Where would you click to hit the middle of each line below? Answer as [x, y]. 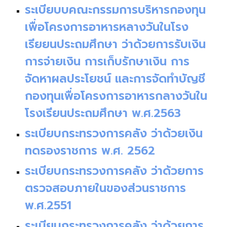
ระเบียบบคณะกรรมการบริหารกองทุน [116, 10]
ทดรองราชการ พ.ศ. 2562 [90, 151]
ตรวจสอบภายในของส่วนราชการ [106, 188]
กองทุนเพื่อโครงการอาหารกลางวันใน [116, 96]
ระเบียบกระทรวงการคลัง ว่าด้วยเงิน [114, 134]
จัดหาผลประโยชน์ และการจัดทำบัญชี [115, 79]
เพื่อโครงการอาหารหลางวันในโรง [107, 27]
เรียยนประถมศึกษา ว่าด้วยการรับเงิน [116, 44]
